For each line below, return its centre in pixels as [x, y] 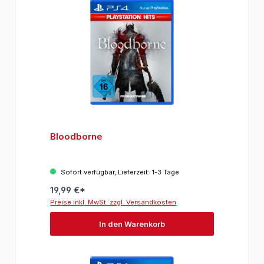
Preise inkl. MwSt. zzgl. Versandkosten [113, 202]
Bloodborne [77, 137]
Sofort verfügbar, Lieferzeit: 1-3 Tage [119, 172]
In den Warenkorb [132, 224]
